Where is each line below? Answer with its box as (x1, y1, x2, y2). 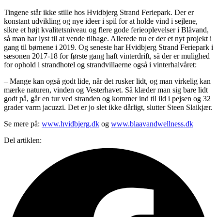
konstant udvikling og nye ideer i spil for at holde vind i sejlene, (4, 16, 198, 25)
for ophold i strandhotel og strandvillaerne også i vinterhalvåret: (4, 60, 197, 69)
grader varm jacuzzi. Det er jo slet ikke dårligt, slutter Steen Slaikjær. (4, 103, 213, 111)
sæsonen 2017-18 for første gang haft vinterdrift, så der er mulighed (4, 51, 210, 60)
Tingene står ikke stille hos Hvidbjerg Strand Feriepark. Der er (4, 8, 194, 16)
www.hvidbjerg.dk (42, 119, 99, 128)
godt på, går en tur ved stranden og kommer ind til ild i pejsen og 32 (4, 94, 211, 103)
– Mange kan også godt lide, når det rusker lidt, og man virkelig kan (4, 77, 211, 85)
